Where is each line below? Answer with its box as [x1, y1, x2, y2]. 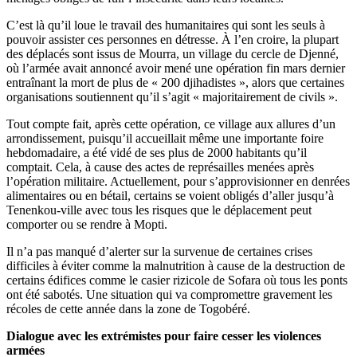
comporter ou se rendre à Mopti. [6, 217, 167, 231]
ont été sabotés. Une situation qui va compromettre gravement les [6, 287, 332, 301]
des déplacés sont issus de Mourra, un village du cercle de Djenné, [6, 46, 339, 61]
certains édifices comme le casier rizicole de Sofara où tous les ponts [6, 273, 347, 287]
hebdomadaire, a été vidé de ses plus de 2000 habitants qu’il [6, 145, 307, 159]
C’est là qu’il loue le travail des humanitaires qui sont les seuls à [6, 18, 325, 32]
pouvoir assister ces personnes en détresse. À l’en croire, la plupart [6, 32, 339, 46]
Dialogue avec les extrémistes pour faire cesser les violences [6, 328, 321, 343]
